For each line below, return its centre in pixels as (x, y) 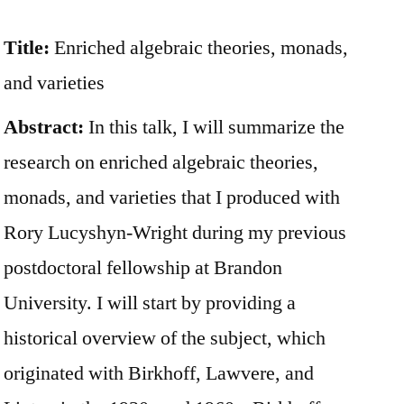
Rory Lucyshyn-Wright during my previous (175, 232)
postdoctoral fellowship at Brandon (143, 267)
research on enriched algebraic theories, (161, 162)
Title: (29, 47)
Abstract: (44, 127)
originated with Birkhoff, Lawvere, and (159, 373)
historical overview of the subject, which (165, 338)
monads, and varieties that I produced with (172, 197)
